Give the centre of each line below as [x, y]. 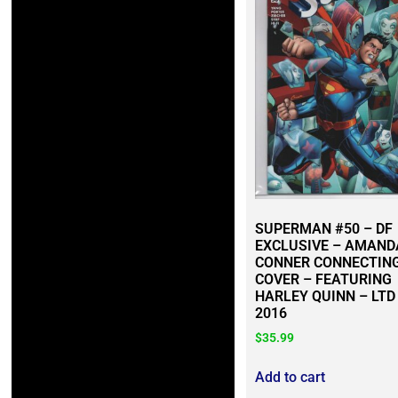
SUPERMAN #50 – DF [323, 229]
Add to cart [290, 378]
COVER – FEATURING [323, 280]
